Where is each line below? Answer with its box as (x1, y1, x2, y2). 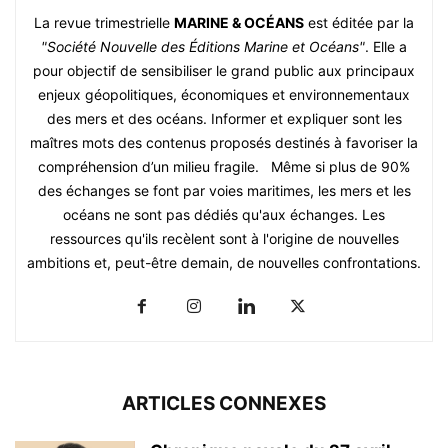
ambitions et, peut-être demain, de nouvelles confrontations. (27, 254, 421, 272)
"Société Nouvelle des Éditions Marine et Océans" (41, 38, 365, 56)
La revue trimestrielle (34, 14, 174, 32)
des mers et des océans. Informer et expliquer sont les (46, 110, 402, 128)
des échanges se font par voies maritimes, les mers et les (37, 182, 411, 200)
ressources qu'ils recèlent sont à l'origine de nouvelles (49, 230, 399, 248)
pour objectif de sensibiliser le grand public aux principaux (33, 62, 415, 80)
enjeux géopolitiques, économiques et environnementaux (38, 86, 410, 104)
